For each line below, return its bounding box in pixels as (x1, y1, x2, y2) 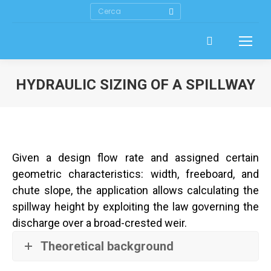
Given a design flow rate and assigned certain (12, 151, 259, 164)
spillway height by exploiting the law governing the (12, 200, 259, 213)
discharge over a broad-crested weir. (12, 217, 187, 229)
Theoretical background (41, 239, 174, 253)
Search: (90, 4, 117, 13)
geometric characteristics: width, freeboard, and (12, 168, 259, 180)
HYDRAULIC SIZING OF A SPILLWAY (16, 76, 255, 93)
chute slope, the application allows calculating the (12, 184, 259, 197)
